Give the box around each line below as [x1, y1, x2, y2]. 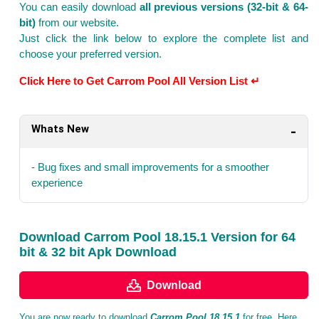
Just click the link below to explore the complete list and [19, 32, 308, 45]
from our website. [36, 16, 119, 29]
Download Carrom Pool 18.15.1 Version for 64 [19, 230, 296, 245]
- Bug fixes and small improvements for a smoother [31, 161, 269, 174]
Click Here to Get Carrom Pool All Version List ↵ [19, 75, 260, 88]
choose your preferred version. [19, 48, 162, 61]
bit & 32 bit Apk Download [19, 245, 177, 260]
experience [31, 177, 83, 189]
